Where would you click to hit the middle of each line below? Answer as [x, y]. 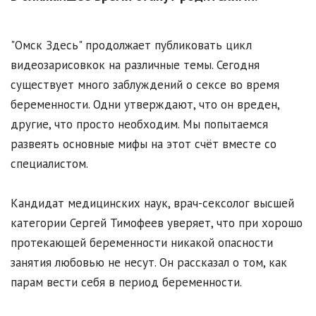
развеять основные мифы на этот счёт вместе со [144, 144]
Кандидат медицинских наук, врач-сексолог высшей [152, 203]
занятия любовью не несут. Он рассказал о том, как [149, 263]
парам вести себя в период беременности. [126, 282]
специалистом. [49, 164]
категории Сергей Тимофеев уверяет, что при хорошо [157, 223]
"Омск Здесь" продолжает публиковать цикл [131, 45]
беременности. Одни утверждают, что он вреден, [145, 105]
